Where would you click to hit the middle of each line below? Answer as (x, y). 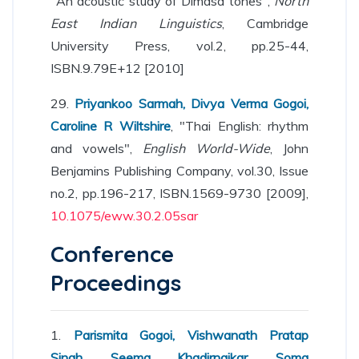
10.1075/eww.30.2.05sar (124, 216)
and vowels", (97, 148)
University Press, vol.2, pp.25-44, (179, 46)
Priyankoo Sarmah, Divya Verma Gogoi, (192, 103)
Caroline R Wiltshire (111, 126)
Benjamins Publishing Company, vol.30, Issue (179, 171)
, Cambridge (265, 23)
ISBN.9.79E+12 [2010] (117, 68)
